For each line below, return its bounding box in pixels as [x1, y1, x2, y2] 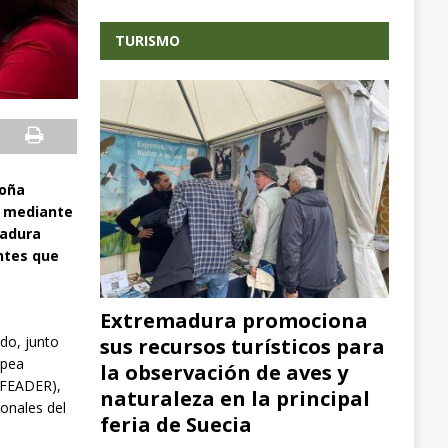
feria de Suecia [99, 410, 252, 438]
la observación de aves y [99, 358, 348, 386]
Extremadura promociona [99, 306, 368, 334]
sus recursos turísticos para [99, 332, 385, 360]
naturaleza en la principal [99, 384, 370, 412]
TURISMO [114, 30, 180, 50]
